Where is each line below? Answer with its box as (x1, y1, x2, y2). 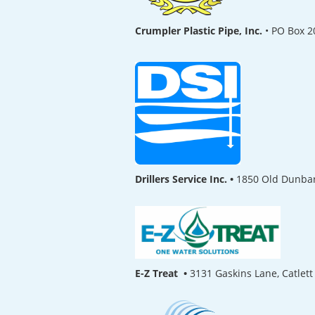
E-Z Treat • (135, 266, 190, 280)
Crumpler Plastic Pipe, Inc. (135, 23, 262, 37)
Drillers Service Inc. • (135, 172, 236, 186)
